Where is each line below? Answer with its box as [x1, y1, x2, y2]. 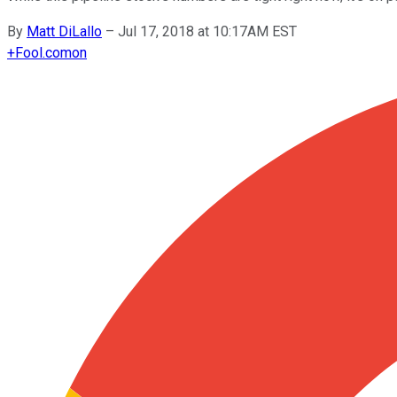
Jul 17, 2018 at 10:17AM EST [118, 22, 297, 40]
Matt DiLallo [27, 22, 102, 40]
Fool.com [15, 43, 72, 61]
